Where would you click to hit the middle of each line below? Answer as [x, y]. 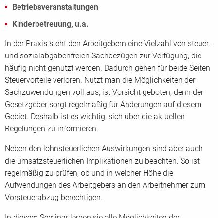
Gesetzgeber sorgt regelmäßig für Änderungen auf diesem [103, 104]
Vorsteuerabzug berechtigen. [54, 197]
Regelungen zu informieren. [52, 129]
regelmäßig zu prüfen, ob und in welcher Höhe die [89, 173]
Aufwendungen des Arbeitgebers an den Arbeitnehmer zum [105, 185]
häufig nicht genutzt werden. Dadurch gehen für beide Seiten [108, 68]
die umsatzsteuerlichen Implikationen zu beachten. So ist [102, 161]
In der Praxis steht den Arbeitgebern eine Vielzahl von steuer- [108, 44]
